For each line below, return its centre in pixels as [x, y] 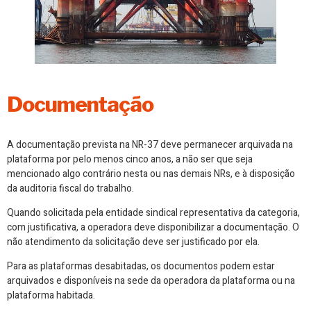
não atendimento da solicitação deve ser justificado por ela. [133, 242]
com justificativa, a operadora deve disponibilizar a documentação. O [153, 227]
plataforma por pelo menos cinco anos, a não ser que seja [130, 159]
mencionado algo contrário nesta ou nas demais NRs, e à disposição [151, 174]
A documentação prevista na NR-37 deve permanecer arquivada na [150, 144]
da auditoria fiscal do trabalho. [70, 188]
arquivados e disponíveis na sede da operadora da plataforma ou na [151, 281]
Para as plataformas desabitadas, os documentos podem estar [141, 267]
